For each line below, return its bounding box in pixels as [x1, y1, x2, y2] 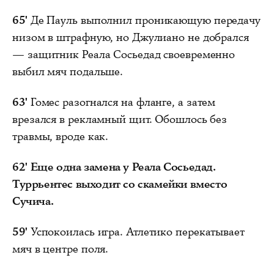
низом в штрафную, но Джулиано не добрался [12, 29, 249, 45]
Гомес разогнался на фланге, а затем [27, 94, 216, 109]
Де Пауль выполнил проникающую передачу [27, 12, 261, 28]
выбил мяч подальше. [12, 64, 124, 79]
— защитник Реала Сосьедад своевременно [12, 46, 235, 62]
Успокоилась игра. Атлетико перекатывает [27, 224, 245, 239]
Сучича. [12, 193, 54, 209]
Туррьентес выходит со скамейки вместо [12, 176, 228, 191]
